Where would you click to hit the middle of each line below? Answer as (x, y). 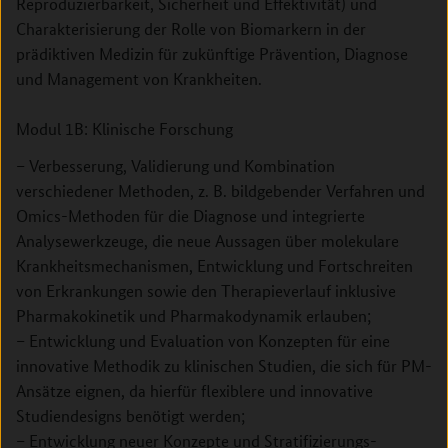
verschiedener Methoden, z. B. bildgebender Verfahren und (220, 190)
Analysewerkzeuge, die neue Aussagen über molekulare (207, 240)
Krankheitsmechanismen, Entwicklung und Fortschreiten (214, 265)
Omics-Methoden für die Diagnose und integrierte (190, 215)
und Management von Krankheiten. (139, 78)
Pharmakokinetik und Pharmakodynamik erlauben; (193, 315)
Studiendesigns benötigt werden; (130, 415)
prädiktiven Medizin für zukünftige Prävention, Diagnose (212, 53)
